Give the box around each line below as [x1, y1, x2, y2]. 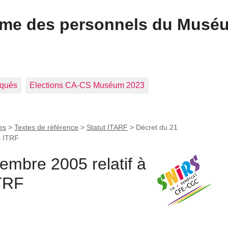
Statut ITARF [87, 123, 128, 131]
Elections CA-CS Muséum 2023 [30, 80, 145, 90]
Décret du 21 [136, 123, 178, 131]
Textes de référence [14, 123, 78, 131]
